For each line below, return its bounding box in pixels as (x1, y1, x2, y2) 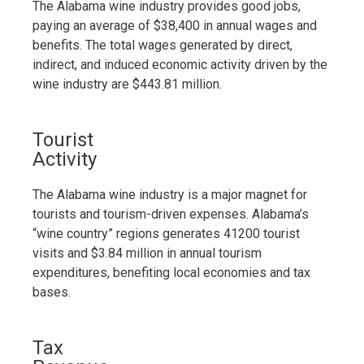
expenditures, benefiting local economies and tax (32, 264, 310, 280)
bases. (32, 284, 71, 300)
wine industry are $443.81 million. (32, 76, 222, 92)
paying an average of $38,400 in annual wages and (32, 17, 317, 33)
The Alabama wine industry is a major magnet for (32, 186, 307, 202)
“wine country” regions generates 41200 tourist (32, 225, 300, 241)
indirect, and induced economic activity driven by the (32, 56, 327, 72)
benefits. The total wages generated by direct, (32, 37, 292, 53)
